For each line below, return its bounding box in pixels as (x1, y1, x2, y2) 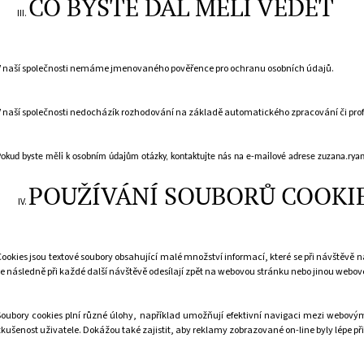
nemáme (70, 61, 109, 76)
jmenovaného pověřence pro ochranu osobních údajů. (110, 61, 334, 76)
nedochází (70, 105, 115, 119)
